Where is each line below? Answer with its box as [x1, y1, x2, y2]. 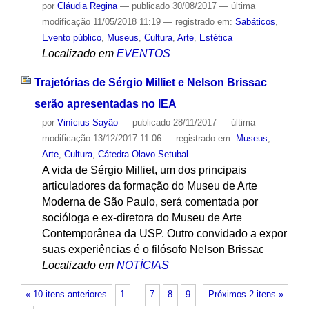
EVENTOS [116, 47, 170, 59]
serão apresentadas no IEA [34, 98, 177, 110]
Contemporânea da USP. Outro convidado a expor [41, 228, 287, 240]
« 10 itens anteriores [26, 290, 108, 300]
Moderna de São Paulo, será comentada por [41, 196, 258, 208]
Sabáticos [235, 16, 275, 27]
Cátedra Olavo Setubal [97, 149, 188, 160]
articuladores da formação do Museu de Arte [41, 180, 257, 192]
